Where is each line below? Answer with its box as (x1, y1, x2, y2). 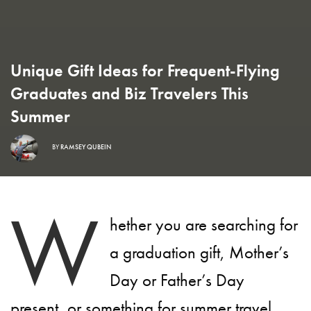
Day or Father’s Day (109, 269, 245, 292)
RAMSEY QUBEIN (60, 142, 111, 151)
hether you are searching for (109, 213, 299, 237)
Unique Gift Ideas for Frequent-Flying (10, 60, 280, 82)
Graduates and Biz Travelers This (10, 83, 249, 105)
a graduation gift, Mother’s (109, 241, 289, 264)
